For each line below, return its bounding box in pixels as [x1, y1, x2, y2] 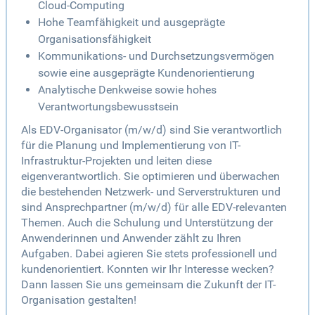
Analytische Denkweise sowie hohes [38, 83, 217, 97]
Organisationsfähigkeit [38, 32, 151, 46]
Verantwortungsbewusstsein [38, 100, 179, 114]
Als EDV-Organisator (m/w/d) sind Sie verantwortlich [21, 123, 282, 137]
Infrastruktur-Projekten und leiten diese [21, 154, 212, 168]
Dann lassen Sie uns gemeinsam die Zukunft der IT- [21, 278, 276, 292]
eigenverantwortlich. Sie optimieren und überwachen [21, 169, 280, 184]
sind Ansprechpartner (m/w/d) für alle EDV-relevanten [21, 200, 287, 214]
